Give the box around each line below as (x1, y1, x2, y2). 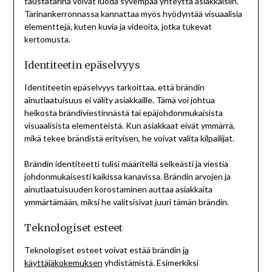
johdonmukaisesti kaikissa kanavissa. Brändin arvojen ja (24, 171, 231, 182)
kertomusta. (24, 34, 70, 45)
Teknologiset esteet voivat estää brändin (24, 245, 183, 256)
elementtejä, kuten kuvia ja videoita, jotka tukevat (24, 21, 212, 32)
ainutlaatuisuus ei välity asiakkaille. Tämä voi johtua (24, 95, 215, 106)
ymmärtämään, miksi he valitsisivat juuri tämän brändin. (24, 197, 229, 208)
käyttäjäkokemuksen (24, 257, 103, 268)
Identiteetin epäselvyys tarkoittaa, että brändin (24, 82, 205, 93)
